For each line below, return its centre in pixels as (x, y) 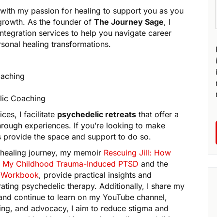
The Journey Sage (129, 22)
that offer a (158, 115)
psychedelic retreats (97, 115)
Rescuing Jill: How (138, 153)
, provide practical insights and (95, 175)
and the (153, 164)
